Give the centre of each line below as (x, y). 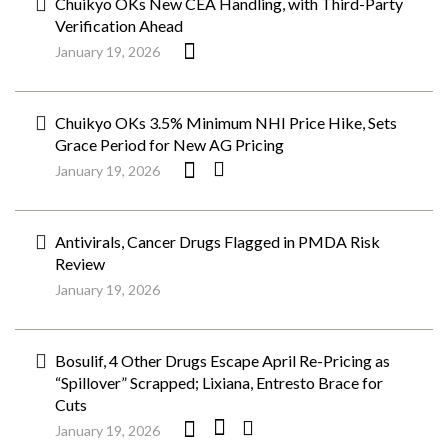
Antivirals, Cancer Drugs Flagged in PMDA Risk (217, 241)
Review (80, 263)
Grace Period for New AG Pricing (169, 144)
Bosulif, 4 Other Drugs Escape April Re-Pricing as (222, 360)
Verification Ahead (119, 25)
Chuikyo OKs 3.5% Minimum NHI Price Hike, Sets (226, 122)
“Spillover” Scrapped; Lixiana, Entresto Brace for (219, 382)
